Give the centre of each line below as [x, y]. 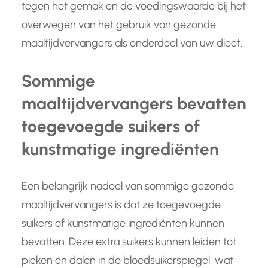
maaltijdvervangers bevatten [134, 104]
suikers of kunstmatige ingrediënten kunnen [123, 223]
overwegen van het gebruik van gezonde [119, 25]
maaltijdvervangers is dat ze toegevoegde [121, 205]
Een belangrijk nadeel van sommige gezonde [128, 186]
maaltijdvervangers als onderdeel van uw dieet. [132, 43]
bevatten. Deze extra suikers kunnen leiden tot [129, 242]
